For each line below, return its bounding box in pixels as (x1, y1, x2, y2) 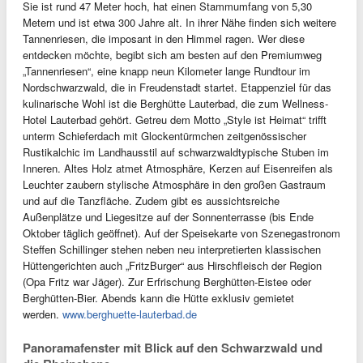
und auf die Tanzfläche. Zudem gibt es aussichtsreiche (23, 193, 280, 208)
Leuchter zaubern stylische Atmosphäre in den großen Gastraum (23, 177, 326, 192)
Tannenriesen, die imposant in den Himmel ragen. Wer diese (23, 31, 305, 46)
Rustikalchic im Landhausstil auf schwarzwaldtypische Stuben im (23, 144, 329, 160)
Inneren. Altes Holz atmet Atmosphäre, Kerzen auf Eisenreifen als (23, 160, 333, 176)
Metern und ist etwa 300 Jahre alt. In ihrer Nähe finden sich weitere (23, 15, 336, 30)
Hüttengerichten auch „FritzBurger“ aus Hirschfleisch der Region (23, 258, 322, 273)
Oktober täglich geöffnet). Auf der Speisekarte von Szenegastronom (23, 225, 340, 241)
